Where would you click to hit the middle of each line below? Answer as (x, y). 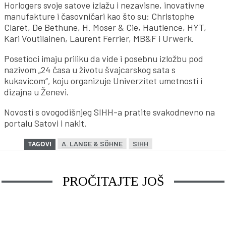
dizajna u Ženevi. (37, 92)
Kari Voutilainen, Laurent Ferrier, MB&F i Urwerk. (99, 39)
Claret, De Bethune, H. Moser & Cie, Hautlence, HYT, (105, 27)
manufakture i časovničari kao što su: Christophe (99, 16)
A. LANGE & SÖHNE (92, 144)
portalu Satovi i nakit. (45, 123)
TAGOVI (40, 144)
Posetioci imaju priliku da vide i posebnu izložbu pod (104, 59)
